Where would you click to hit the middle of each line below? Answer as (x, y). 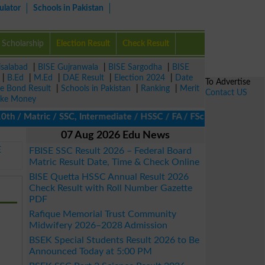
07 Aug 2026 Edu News (115, 135)
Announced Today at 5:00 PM (91, 251)
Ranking (155, 88)
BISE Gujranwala (68, 67)
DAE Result (83, 78)
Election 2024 (140, 78)
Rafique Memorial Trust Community (103, 214)
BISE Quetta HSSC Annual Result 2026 (109, 177)
